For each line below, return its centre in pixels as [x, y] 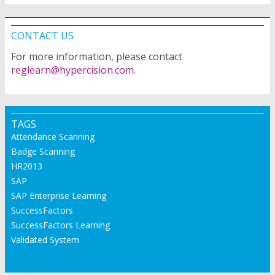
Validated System [45, 239]
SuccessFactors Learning [60, 225]
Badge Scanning [43, 151]
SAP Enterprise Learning [59, 195]
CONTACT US [42, 35]
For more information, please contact [97, 56]
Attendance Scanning [53, 136]
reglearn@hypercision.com [72, 70]
